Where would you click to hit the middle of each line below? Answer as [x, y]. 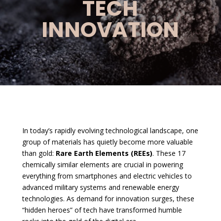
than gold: [39, 153]
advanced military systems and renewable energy [100, 187]
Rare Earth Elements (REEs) [104, 153]
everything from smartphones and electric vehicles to [107, 176]
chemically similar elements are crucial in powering [102, 164]
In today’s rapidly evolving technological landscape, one [110, 130]
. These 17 [169, 153]
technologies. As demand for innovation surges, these [108, 198]
